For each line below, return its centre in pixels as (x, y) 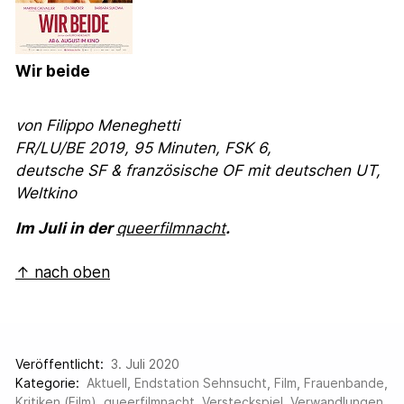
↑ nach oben (63, 272)
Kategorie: (48, 383)
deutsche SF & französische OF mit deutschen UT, (198, 171)
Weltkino (46, 193)
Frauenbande (344, 383)
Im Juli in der (66, 228)
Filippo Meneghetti (113, 126)
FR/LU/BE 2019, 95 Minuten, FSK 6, (144, 148)
